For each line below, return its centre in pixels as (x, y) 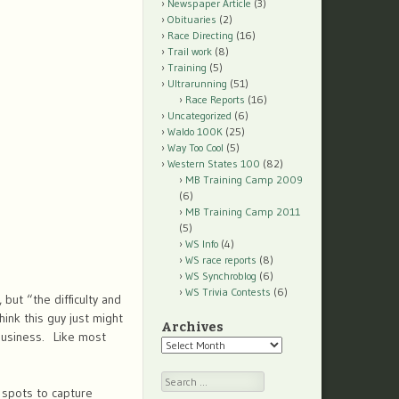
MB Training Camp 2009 (244, 180)
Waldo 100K (195, 132)
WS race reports (221, 260)
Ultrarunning (197, 84)
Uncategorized (199, 116)
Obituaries (192, 20)
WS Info (202, 244)
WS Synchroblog (221, 276)
